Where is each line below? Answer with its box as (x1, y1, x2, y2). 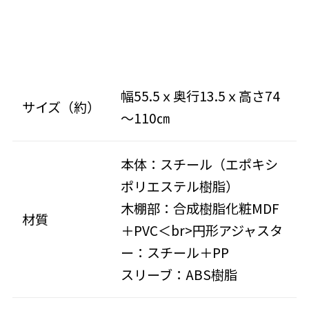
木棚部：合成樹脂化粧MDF (121, 199, 280, 219)
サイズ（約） (22, 97, 101, 117)
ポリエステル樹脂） (121, 177, 239, 197)
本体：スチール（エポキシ (121, 154, 279, 175)
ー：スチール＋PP (121, 243, 230, 263)
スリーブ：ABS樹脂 (121, 265, 238, 285)
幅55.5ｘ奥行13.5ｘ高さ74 (121, 86, 281, 106)
